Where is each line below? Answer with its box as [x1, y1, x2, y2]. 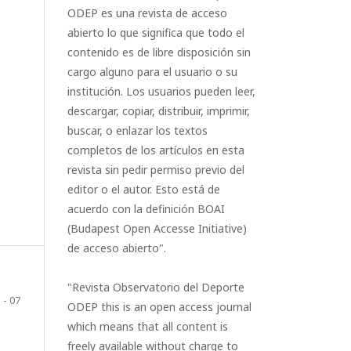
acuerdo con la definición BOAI [67, 201, 225, 216]
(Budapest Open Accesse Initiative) [67, 221, 247, 236]
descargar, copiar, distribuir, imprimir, [67, 103, 250, 118]
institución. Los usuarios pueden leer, [67, 84, 255, 99]
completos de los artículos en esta [67, 143, 244, 157]
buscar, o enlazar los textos [67, 123, 208, 138]
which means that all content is [67, 319, 228, 334]
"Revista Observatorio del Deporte [67, 280, 244, 295]
